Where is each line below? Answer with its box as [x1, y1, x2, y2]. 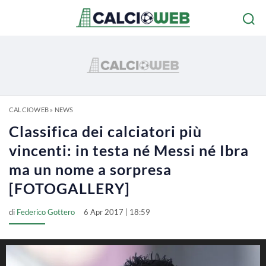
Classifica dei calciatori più [9, 122, 202, 140]
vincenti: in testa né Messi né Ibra [9, 141, 249, 159]
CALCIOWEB [9, 106, 49, 113]
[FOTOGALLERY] [9, 179, 130, 197]
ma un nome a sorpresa [9, 160, 172, 178]
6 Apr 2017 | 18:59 [84, 207, 150, 217]
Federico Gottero [17, 207, 75, 217]
